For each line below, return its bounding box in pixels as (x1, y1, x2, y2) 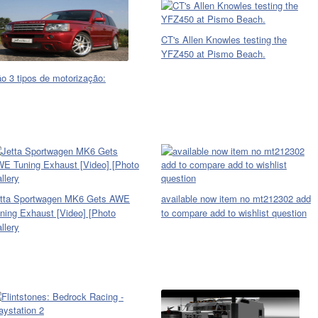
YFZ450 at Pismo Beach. (160, 47, 265, 60)
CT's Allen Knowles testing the (160, 33, 287, 46)
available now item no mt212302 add (160, 192, 311, 205)
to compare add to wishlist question (160, 206, 307, 219)
